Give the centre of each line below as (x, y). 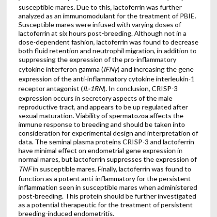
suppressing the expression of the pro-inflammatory (97, 60)
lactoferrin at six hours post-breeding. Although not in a (102, 33)
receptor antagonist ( (50, 89)
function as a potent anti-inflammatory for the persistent (104, 179)
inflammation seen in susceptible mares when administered (108, 187)
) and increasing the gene (155, 69)
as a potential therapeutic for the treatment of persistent (105, 205)
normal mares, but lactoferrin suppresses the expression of (107, 159)
